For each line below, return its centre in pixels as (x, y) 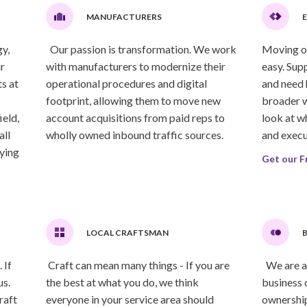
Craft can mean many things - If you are (137, 265)
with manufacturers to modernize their (135, 66)
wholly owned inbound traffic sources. (134, 135)
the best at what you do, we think (122, 282)
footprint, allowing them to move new (133, 100)
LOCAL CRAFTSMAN (127, 232)
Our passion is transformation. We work (141, 49)
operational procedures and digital (126, 83)
